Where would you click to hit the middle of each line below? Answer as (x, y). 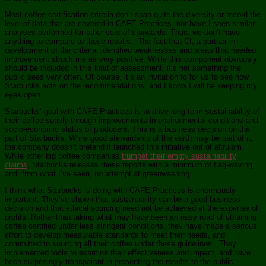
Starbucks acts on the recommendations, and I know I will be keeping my (131, 86)
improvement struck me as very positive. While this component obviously (131, 59)
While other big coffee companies (63, 156)
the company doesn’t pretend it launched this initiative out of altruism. (124, 147)
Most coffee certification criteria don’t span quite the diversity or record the (133, 15)
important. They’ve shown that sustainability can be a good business (123, 199)
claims (16, 165)
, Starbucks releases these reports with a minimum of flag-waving (140, 165)
